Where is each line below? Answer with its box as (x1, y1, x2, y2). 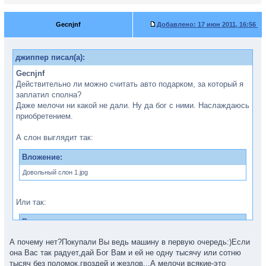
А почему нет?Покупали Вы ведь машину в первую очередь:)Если (9, 237, 250, 246)
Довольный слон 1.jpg (23, 169, 88, 176)
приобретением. (16, 112, 73, 121)
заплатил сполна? (16, 90, 81, 99)
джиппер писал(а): (15, 53, 85, 62)
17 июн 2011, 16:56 (196, 21, 258, 28)
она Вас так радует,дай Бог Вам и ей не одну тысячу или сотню (9, 248, 241, 257)
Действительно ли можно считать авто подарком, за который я (16, 80, 243, 88)
